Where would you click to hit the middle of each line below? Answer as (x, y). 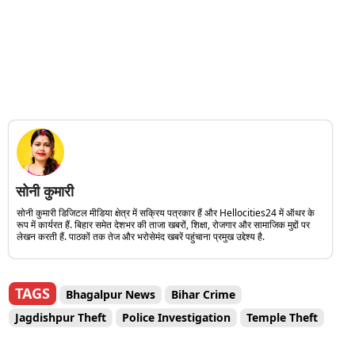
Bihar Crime (203, 294)
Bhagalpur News (111, 294)
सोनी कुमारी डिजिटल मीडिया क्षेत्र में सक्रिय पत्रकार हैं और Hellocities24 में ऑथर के (166, 212)
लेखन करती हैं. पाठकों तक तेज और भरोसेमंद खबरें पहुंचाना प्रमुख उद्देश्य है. (141, 236)
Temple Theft (282, 317)
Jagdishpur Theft (61, 317)
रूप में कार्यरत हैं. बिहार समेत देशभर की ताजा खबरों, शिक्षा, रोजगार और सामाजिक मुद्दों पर (163, 224)
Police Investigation (176, 317)
